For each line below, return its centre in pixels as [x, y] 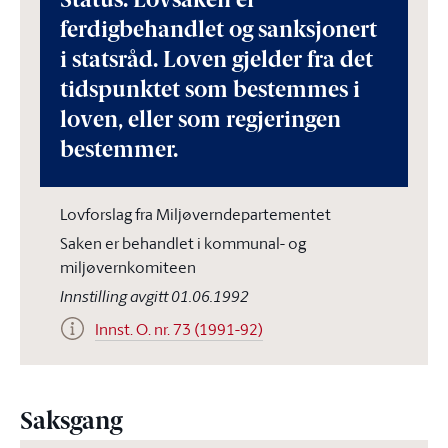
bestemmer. [119, 151]
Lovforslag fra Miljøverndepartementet [195, 214]
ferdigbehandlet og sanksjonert [218, 31]
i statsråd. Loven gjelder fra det [216, 61]
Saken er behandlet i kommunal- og [183, 243]
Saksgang [71, 423]
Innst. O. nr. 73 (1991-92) [179, 329]
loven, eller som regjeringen [200, 121]
